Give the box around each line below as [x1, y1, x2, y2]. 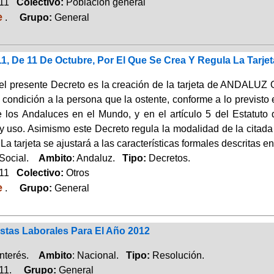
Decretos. [148, 152, 190, 163]
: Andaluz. [72, 152, 122, 163]
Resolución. [152, 250, 204, 261]
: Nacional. [72, 250, 126, 261]
